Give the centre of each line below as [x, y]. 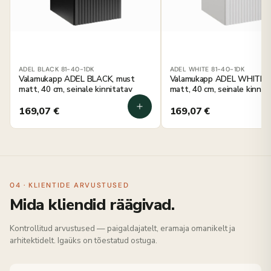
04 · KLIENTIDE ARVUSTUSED [70, 186]
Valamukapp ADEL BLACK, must [77, 79]
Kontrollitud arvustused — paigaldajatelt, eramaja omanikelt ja [122, 229]
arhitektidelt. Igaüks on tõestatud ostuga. [83, 241]
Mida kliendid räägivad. [92, 205]
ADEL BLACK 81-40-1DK [57, 70]
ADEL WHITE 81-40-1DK [207, 70]
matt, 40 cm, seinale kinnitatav [76, 90]
